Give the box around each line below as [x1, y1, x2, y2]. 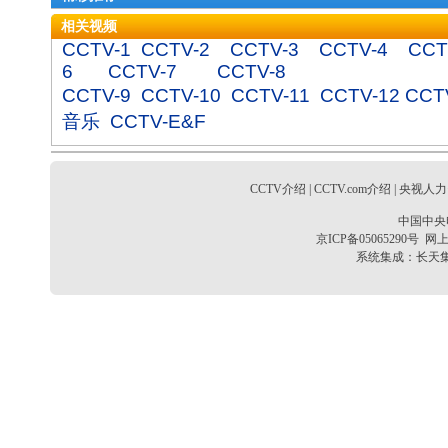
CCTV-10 [141, 85, 221, 106]
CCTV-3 [230, 39, 299, 60]
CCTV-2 [141, 39, 210, 60]
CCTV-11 [231, 85, 310, 106]
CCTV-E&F [110, 111, 206, 132]
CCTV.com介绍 [313, 182, 391, 196]
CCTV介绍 [249, 182, 306, 196]
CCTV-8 [217, 61, 286, 82]
